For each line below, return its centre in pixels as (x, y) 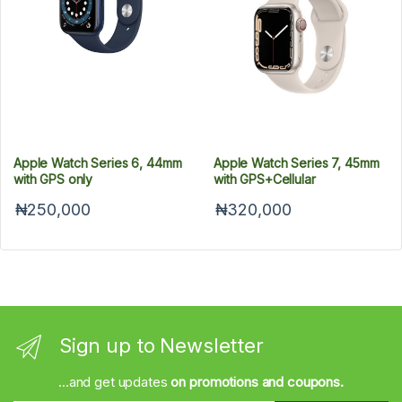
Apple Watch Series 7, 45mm (297, 162)
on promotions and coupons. (257, 381)
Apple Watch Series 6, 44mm (98, 162)
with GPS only (53, 179)
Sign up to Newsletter (161, 346)
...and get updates (115, 381)
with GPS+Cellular (265, 179)
